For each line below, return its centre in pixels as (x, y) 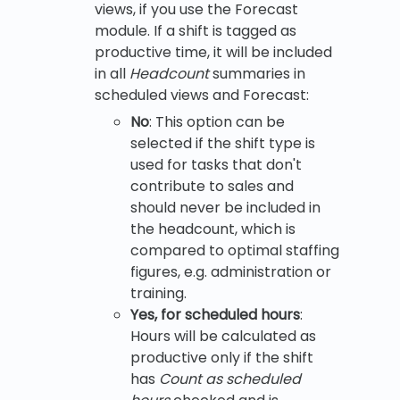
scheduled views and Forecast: (202, 95)
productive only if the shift (222, 357)
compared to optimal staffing (235, 250)
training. (158, 293)
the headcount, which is (213, 229)
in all (112, 73)
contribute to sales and (212, 186)
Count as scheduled (230, 379)
